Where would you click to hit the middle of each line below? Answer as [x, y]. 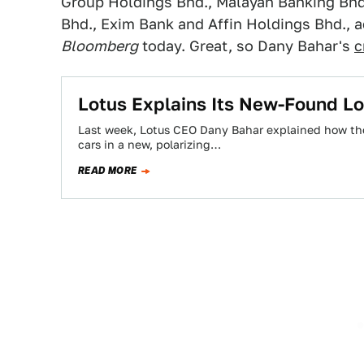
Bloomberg [100, 46]
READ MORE [108, 171]
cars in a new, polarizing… [149, 145]
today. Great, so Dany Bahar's [246, 46]
